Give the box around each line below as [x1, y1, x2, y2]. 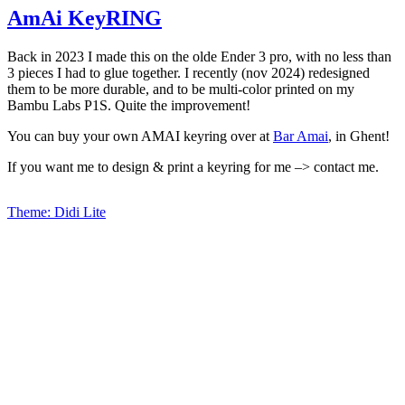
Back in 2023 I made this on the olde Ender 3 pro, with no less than [7, 48, 391, 64]
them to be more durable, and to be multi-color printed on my [7, 80, 354, 97]
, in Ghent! [328, 127, 390, 144]
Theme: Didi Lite [7, 203, 106, 220]
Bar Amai [273, 127, 328, 144]
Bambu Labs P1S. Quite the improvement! [7, 97, 250, 113]
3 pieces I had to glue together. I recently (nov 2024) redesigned [7, 64, 370, 80]
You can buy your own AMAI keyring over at [7, 127, 273, 144]
